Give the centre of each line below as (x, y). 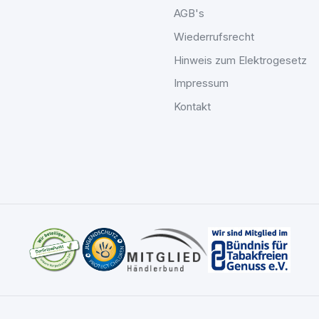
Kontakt (192, 107)
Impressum (201, 83)
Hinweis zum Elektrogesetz (240, 60)
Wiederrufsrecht (214, 36)
